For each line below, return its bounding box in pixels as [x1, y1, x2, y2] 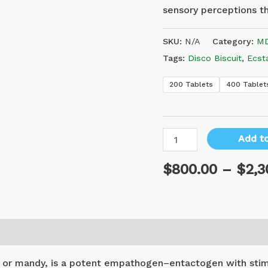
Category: [212, 36, 257, 47]
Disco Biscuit [188, 53, 242, 63]
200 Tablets [169, 80, 213, 89]
